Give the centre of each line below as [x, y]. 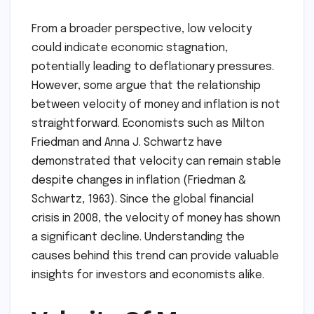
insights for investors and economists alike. [148, 275]
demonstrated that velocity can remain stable [156, 161]
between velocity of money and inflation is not [156, 104]
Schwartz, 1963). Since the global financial [143, 199]
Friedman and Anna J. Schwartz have [127, 142]
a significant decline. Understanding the [138, 237]
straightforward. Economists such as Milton [148, 123]
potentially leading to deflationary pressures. [153, 67]
